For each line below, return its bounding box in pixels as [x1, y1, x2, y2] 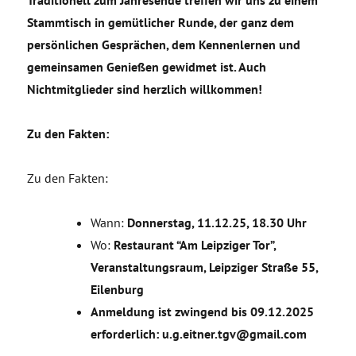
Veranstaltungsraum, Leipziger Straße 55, [91, 259, 319, 275]
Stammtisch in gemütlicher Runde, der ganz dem [27, 14, 295, 30]
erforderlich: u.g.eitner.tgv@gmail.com [91, 326, 308, 342]
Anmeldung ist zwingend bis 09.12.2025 [91, 304, 315, 319]
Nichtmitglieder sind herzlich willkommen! [27, 81, 263, 97]
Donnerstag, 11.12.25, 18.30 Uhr [127, 215, 308, 230]
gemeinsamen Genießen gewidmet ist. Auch [27, 59, 267, 75]
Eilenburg [91, 281, 145, 297]
